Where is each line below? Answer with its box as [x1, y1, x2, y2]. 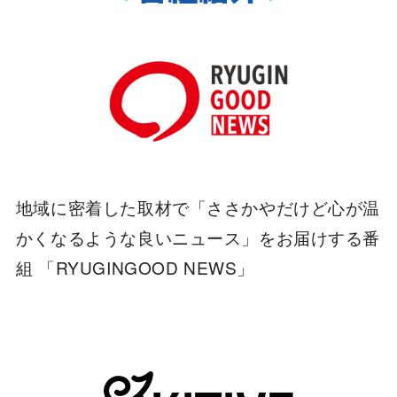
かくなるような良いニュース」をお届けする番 [15, 224, 380, 249]
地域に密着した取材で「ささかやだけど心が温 [15, 194, 380, 219]
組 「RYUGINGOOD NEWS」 [15, 254, 254, 279]
